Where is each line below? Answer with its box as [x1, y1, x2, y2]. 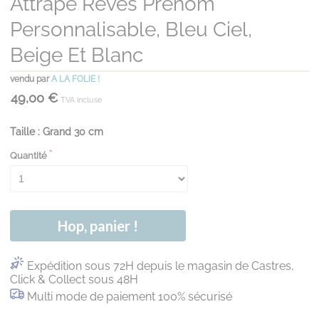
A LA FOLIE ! [51, 74, 100, 85]
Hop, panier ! [58, 217, 138, 235]
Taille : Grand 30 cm [10, 126, 103, 138]
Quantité [10, 150, 47, 162]
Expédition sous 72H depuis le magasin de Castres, [27, 259, 294, 273]
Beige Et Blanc [10, 43, 143, 68]
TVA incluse [61, 95, 102, 105]
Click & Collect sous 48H [10, 273, 138, 287]
